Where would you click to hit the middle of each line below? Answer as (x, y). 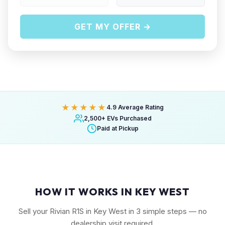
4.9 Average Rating (135, 107)
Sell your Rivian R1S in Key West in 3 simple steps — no (113, 211)
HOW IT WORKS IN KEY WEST (113, 192)
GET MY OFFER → (113, 27)
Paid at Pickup (118, 128)
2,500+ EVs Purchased (118, 118)
